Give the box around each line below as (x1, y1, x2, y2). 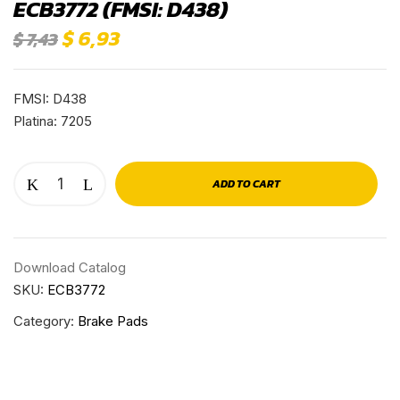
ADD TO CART (212, 175, 280, 192)
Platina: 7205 (13, 112, 92, 129)
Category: (13, 312, 78, 329)
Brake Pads (78, 312, 148, 329)
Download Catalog (13, 258, 126, 276)
